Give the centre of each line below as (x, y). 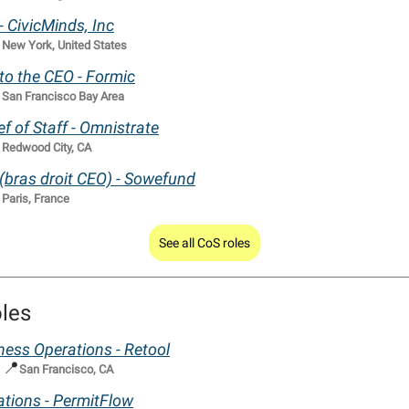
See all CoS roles (204, 243)
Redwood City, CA (47, 148)
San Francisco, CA (66, 370)
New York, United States (64, 46)
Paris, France (36, 199)
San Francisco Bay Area (63, 97)
